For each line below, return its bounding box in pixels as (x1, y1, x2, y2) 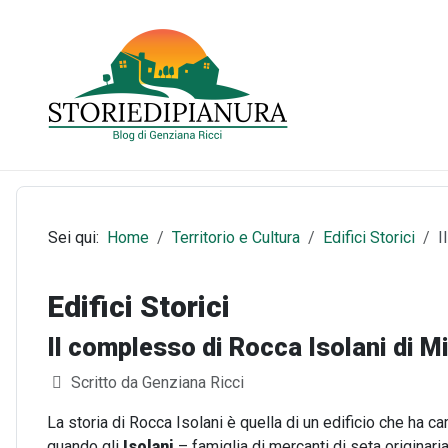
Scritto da (67, 373, 142, 392)
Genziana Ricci (142, 373, 244, 392)
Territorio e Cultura (172, 228, 300, 247)
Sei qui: (48, 228, 107, 247)
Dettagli (46, 372, 109, 391)
